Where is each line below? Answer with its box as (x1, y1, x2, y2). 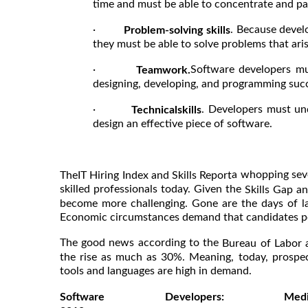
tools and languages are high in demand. (60, 265, 254, 277)
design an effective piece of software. (93, 118, 272, 129)
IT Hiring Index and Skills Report (78, 170, 232, 181)
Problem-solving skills (124, 25, 230, 36)
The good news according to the (60, 237, 223, 249)
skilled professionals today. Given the (60, 184, 245, 195)
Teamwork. (135, 65, 190, 76)
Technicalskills (131, 104, 202, 115)
